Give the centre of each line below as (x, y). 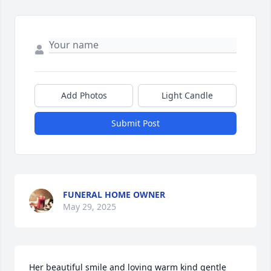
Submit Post (135, 123)
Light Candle (187, 95)
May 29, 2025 (90, 207)
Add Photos (84, 95)
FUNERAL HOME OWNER (114, 194)
